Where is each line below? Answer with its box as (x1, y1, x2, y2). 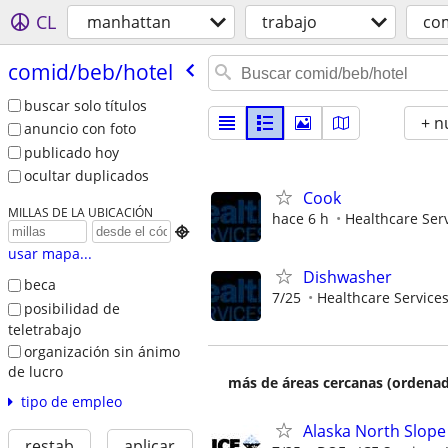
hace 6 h (272, 209, 329, 228)
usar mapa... (7, 244, 92, 264)
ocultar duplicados (23, 166, 149, 186)
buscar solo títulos (23, 95, 147, 115)
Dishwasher (303, 266, 392, 289)
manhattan (87, 11, 171, 33)
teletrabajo (7, 319, 81, 339)
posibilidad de (23, 298, 120, 318)
